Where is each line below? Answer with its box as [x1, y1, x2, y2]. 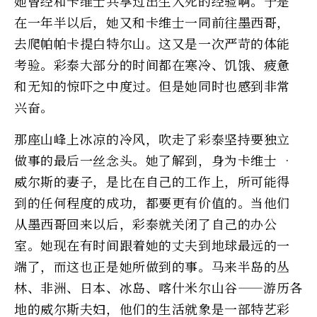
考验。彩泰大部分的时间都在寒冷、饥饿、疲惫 [14, 54, 290, 74]
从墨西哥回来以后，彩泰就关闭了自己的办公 [14, 214, 277, 233]
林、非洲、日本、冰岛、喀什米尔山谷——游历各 [14, 277, 303, 296]
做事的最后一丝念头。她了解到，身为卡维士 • [14, 150, 294, 169]
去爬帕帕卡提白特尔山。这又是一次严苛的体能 [14, 33, 290, 52]
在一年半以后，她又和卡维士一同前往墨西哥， [14, 12, 290, 31]
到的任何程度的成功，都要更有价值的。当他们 [14, 192, 290, 212]
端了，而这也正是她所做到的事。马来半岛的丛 [14, 256, 290, 275]
